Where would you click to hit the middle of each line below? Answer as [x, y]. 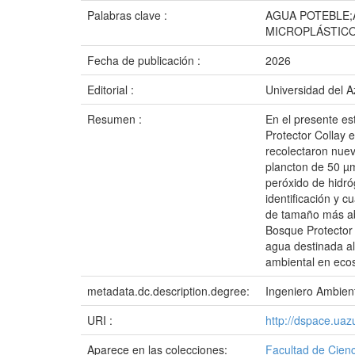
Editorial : [112, 90]
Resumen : [116, 119]
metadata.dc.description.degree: [170, 291]
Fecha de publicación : [145, 60]
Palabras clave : [129, 15]
